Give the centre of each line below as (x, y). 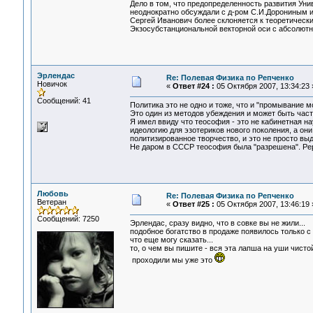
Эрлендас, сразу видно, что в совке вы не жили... (217, 223)
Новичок (52, 84)
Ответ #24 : (193, 86)
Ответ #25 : (193, 204)
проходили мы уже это (172, 260)
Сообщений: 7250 (68, 219)
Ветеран (51, 202)
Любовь (52, 194)
